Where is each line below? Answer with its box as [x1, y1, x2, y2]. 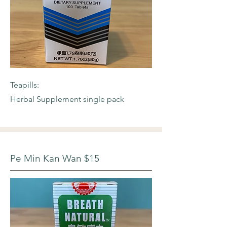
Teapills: [10, 80, 39, 90]
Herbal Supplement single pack [10, 94, 124, 104]
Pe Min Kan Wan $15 [10, 153, 99, 164]
